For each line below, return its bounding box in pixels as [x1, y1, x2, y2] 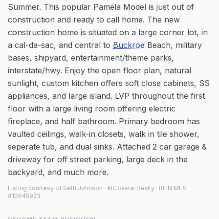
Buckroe [113, 40, 145, 50]
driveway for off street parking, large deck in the [8, 154, 188, 164]
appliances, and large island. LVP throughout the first [8, 91, 205, 101]
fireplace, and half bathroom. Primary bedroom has [8, 116, 200, 126]
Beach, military [145, 40, 202, 50]
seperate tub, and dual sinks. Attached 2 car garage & [8, 142, 207, 152]
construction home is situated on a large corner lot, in [8, 27, 208, 37]
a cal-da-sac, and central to [8, 40, 113, 50]
